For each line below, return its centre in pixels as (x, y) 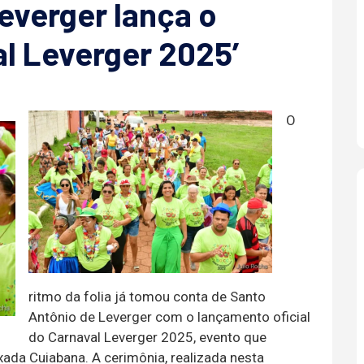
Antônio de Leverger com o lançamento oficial (169, 317)
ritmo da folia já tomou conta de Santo (147, 297)
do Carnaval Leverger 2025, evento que (147, 337)
